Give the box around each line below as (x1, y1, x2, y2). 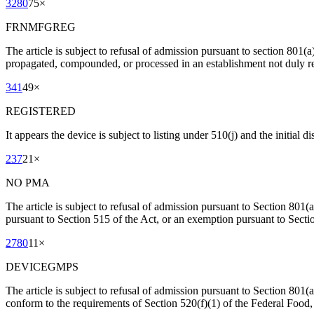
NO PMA (6, 177, 50, 189)
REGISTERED (6, 105, 76, 118)
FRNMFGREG (6, 21, 76, 34)
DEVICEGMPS (6, 261, 78, 273)
